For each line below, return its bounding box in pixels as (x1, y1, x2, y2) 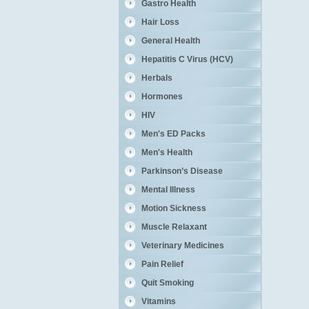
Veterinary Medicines (141, 241, 224, 250)
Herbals (141, 73, 172, 83)
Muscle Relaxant (141, 222, 207, 232)
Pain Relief (141, 259, 183, 269)
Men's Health (141, 148, 192, 157)
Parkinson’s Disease (141, 166, 223, 176)
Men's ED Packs (141, 129, 206, 139)
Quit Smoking (141, 278, 194, 288)
